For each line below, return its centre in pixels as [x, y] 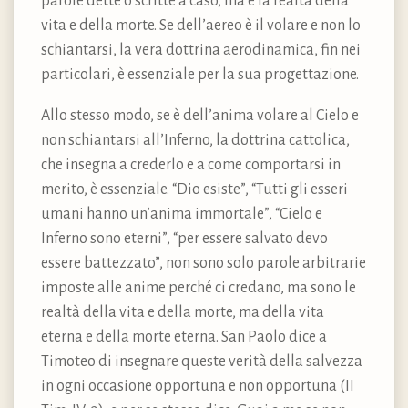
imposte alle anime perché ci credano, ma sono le [199, 288]
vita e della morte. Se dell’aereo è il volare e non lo [201, 26]
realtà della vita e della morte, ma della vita [183, 313]
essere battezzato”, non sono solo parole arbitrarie [204, 264]
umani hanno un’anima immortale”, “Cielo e [182, 214]
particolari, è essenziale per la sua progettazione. [200, 75]
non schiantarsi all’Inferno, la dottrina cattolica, [195, 141]
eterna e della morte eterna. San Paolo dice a [184, 337]
